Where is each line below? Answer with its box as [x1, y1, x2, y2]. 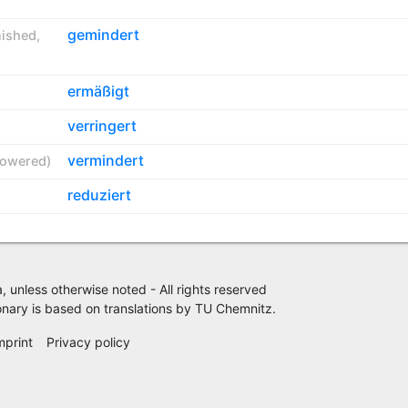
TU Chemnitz [195, 300, 272, 316]
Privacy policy [46, 333, 131, 350]
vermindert [66, 150, 144, 169]
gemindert [66, 25, 139, 44]
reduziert [66, 185, 131, 204]
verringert [66, 116, 137, 135]
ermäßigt [66, 81, 129, 100]
